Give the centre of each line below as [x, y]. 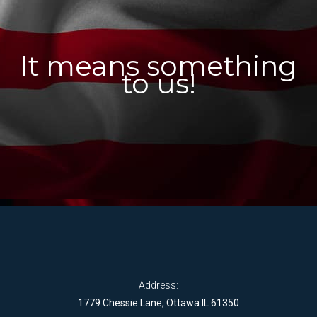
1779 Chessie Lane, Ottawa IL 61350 [158, 302]
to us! [158, 84]
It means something [158, 66]
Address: [158, 285]
